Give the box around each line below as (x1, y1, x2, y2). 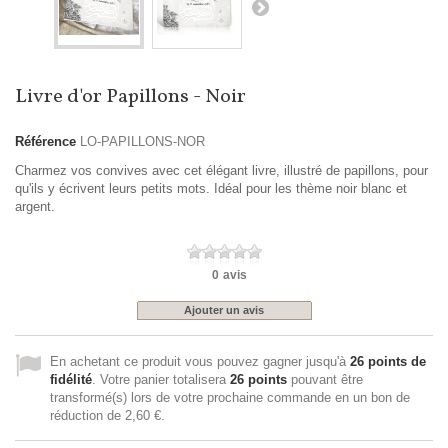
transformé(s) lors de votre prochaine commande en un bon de (50, 390, 410, 406)
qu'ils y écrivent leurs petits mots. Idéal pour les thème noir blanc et (15, 181, 407, 197)
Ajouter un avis (184, 304, 264, 317)
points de (364, 354, 426, 370)
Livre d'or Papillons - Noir (15, 83, 246, 112)
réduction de (50, 408, 125, 424)
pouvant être (287, 372, 363, 388)
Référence (15, 134, 76, 150)
